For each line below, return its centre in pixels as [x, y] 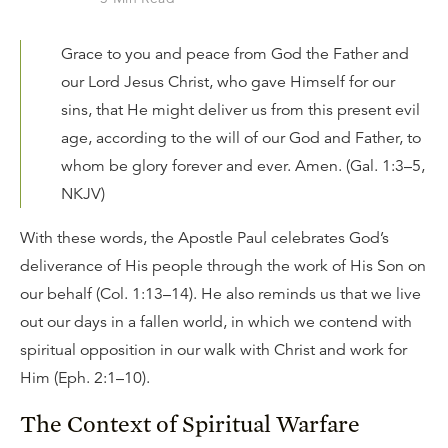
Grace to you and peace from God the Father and [235, 54]
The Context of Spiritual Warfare [190, 423]
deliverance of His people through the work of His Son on [223, 266]
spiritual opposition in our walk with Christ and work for [213, 350]
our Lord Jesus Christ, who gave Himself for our [228, 82]
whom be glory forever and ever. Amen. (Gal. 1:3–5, [243, 166]
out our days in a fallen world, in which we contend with [216, 322]
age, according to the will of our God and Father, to [241, 138]
